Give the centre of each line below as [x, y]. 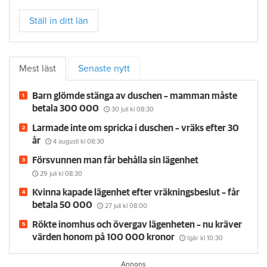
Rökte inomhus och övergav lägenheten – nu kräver [137, 225]
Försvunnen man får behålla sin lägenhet [116, 161]
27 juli [113, 206]
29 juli [49, 174]
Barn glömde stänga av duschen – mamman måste [135, 96]
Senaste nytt [104, 69]
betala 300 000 [66, 109]
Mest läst [38, 69]
